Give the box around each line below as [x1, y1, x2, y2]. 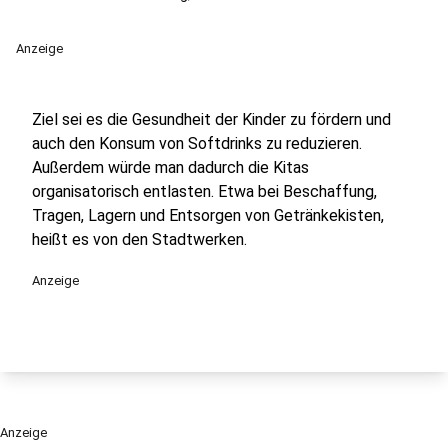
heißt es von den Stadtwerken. [32, 230, 251, 249]
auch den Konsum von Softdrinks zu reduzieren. [32, 134, 362, 153]
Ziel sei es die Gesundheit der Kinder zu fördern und [32, 110, 391, 129]
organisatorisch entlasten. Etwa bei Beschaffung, [32, 182, 377, 201]
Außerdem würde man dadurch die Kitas [32, 158, 309, 177]
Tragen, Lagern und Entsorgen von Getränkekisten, [32, 206, 384, 225]
